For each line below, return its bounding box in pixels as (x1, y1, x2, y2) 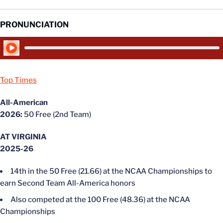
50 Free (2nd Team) (24, 110, 91, 119)
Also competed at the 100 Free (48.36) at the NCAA (10, 195, 190, 204)
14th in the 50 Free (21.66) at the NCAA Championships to (10, 167, 212, 176)
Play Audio (10, 40, 45, 49)
